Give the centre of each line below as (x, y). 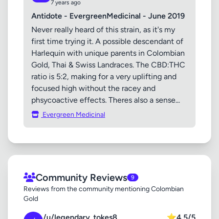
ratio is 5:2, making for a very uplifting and (104, 77)
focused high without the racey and (93, 88)
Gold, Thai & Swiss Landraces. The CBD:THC (108, 65)
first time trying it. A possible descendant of (107, 41)
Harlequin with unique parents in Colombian (108, 53)
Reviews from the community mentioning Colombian (104, 189)
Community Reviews (81, 177)
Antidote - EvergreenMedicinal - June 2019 (108, 16)
